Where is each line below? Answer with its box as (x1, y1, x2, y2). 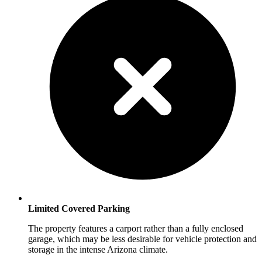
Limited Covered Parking (28, 204, 130, 214)
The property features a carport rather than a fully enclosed (28, 223, 243, 234)
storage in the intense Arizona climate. (28, 244, 168, 255)
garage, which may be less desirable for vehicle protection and (28, 234, 257, 244)
